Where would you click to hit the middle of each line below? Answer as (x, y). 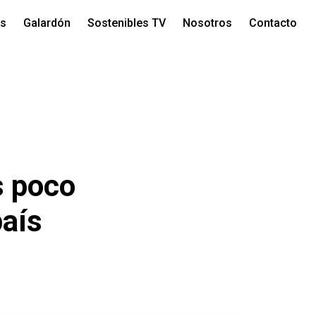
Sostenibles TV (126, 23)
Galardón (47, 23)
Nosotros (207, 23)
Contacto (273, 23)
